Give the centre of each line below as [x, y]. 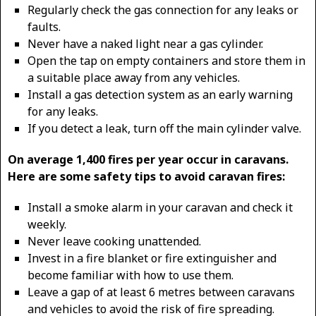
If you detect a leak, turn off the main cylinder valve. [164, 128]
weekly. [47, 224]
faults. [44, 27]
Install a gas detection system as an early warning [160, 95]
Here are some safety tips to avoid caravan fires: [146, 176]
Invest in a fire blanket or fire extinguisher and [152, 258]
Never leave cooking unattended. [114, 241]
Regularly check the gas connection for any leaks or [163, 10]
